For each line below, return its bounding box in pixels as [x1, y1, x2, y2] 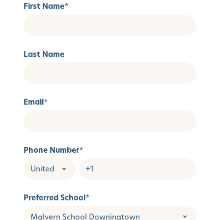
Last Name [24, 49, 64, 59]
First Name [24, 1, 64, 12]
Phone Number [24, 144, 79, 155]
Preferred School [24, 192, 85, 203]
